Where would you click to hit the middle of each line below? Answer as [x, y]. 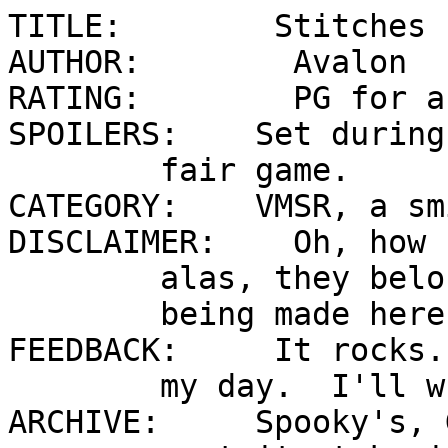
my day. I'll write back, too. [84, 386]
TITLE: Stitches [226, 26]
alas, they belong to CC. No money [84, 278]
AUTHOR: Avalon [217, 62]
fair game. [84, 170]
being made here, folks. [84, 314]
